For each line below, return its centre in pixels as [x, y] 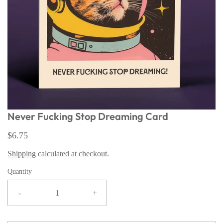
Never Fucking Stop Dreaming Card [88, 116]
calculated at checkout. [72, 154]
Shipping [22, 154]
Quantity [20, 171]
